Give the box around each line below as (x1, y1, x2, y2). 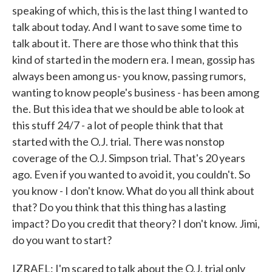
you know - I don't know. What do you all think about (12, 184, 254, 197)
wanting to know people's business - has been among (12, 86, 259, 99)
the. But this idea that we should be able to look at (12, 102, 245, 115)
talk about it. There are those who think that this (12, 36, 239, 50)
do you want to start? (12, 233, 112, 246)
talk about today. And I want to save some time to (12, 20, 242, 33)
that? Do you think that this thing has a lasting (12, 200, 226, 214)
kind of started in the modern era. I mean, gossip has (12, 53, 255, 66)
